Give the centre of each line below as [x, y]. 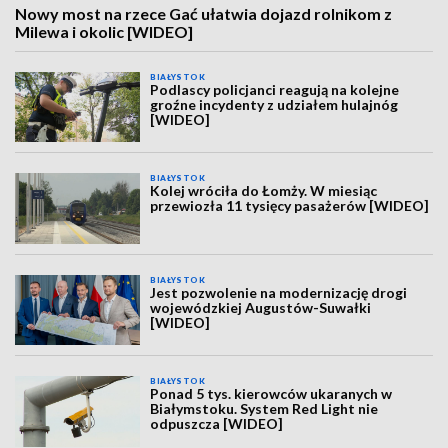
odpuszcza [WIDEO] [217, 424]
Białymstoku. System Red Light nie [264, 409]
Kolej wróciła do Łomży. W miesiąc [264, 191]
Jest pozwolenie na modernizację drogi [279, 292]
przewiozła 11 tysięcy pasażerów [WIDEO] [290, 206]
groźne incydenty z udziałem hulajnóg [274, 104]
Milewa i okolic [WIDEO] [104, 31]
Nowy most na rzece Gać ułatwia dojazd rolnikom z [203, 13]
